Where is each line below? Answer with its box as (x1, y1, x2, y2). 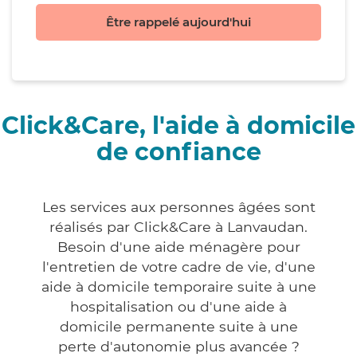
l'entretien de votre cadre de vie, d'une (41, 258, 316, 276)
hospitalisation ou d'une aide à (70, 298, 287, 316)
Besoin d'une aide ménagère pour (57, 238, 300, 256)
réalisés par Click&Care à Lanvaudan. (49, 218, 308, 236)
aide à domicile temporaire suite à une (41, 278, 316, 296)
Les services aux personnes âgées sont (41, 198, 316, 216)
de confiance (96, 137, 261, 167)
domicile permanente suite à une (59, 318, 298, 335)
